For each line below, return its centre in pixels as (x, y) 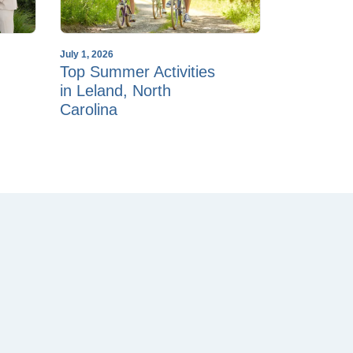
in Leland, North (115, 90)
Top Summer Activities (137, 71)
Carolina (89, 109)
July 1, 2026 (87, 54)
